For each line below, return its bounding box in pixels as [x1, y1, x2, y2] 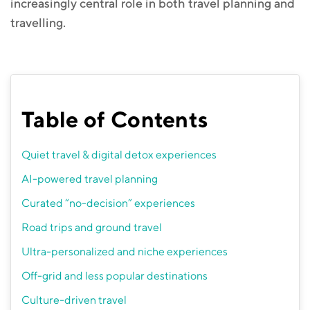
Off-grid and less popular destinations [21, 269, 208, 282]
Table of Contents [21, 106, 209, 132]
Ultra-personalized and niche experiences [21, 245, 228, 258]
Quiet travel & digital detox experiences [21, 148, 217, 161]
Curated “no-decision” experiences [21, 197, 195, 210]
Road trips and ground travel [21, 221, 164, 234]
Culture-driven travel [21, 293, 127, 307]
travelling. [10, 15, 69, 30]
